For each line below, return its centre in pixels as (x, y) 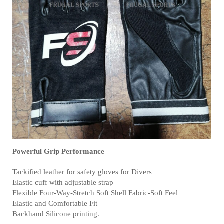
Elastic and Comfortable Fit (55, 203)
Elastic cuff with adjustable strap (63, 182)
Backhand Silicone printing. (56, 214)
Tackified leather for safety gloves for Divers (82, 172)
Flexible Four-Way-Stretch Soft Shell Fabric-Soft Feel (95, 193)
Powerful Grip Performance (58, 151)
